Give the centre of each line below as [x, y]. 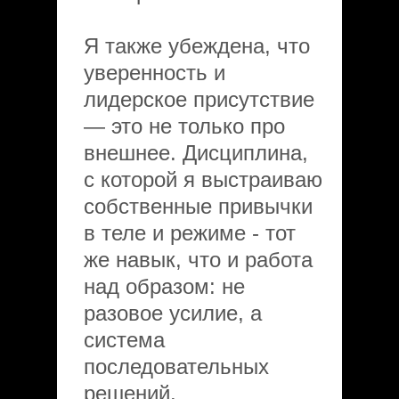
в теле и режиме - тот [190, 233]
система [124, 340]
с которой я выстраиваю [203, 179]
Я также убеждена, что [197, 46]
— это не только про [184, 126]
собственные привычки [198, 206]
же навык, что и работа [198, 260]
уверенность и [155, 73]
